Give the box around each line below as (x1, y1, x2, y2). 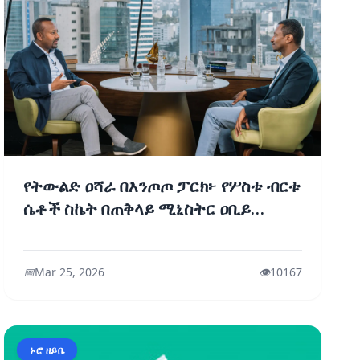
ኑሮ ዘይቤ (30, 342, 65, 357)
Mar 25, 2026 (35, 264, 105, 280)
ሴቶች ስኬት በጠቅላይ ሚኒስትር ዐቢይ (23, 196, 252, 221)
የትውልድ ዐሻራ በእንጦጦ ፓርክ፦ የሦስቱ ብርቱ (23, 174, 301, 198)
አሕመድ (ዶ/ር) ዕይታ (23, 219, 153, 243)
